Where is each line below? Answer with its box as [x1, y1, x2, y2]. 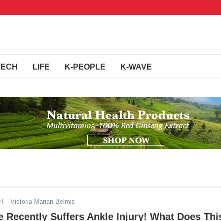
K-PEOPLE [65, 63, 106, 71]
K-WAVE [120, 63, 152, 71]
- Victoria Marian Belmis [4, 198, 75, 205]
